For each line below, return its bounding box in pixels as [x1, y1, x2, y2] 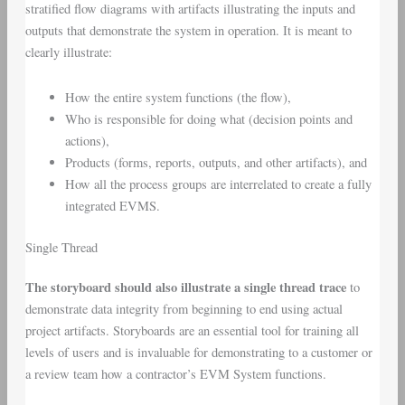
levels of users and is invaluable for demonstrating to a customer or [24, 343, 372, 361]
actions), [64, 131, 109, 149]
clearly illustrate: [24, 43, 112, 61]
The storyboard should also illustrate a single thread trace [24, 277, 346, 297]
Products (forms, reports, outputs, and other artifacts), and [64, 153, 367, 171]
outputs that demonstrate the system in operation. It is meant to [24, 22, 352, 40]
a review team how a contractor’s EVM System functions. [24, 364, 326, 382]
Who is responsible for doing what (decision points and [64, 109, 353, 127]
